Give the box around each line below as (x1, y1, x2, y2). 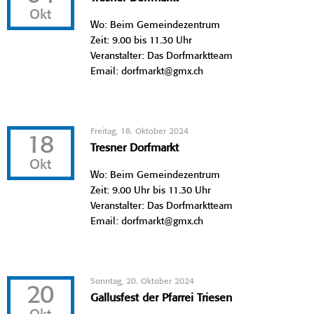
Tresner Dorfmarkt (90, 142, 179, 154)
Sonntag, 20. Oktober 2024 (90, 276, 195, 286)
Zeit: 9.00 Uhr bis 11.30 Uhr (90, 185, 212, 196)
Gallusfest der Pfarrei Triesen (90, 292, 233, 304)
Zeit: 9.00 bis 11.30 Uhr (90, 35, 193, 46)
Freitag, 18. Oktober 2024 (90, 126, 189, 136)
